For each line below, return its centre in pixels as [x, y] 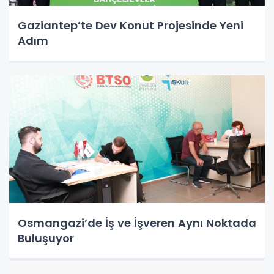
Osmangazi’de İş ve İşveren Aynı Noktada [137, 223]
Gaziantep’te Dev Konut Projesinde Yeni [131, 26]
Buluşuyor [46, 239]
